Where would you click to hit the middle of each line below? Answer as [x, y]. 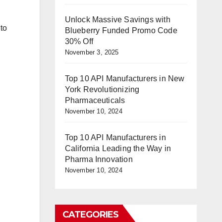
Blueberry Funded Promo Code [121, 30]
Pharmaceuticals [95, 100]
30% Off [79, 41]
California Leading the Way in [118, 148]
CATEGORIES [90, 215]
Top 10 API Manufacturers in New [125, 79]
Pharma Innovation [99, 159]
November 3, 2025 [92, 52]
